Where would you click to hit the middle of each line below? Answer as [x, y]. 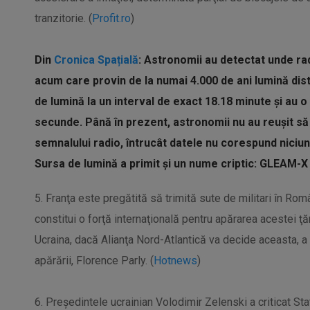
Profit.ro [111, 18]
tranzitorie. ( [63, 18]
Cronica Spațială [96, 60]
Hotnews [175, 261]
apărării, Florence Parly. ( [94, 261]
